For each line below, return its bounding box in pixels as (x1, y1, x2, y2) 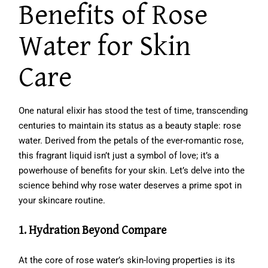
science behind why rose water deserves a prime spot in (19, 179, 242, 191)
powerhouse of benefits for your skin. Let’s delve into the (19, 165, 245, 176)
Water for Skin (19, 29, 191, 63)
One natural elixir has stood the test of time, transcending (19, 105, 248, 116)
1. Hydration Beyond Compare (19, 223, 167, 237)
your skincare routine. (19, 194, 106, 206)
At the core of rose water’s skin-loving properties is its (19, 254, 236, 266)
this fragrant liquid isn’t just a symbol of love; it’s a (19, 150, 220, 161)
